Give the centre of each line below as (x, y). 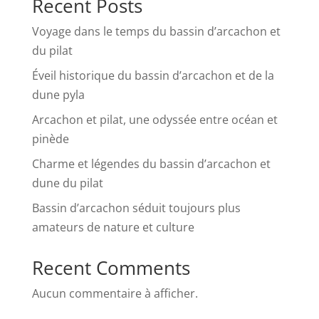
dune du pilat (67, 183)
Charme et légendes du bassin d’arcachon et (151, 164)
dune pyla (58, 95)
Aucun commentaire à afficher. (115, 294)
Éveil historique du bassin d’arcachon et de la (153, 76)
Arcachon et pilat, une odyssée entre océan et (155, 120)
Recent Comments (111, 268)
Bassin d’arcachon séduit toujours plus (136, 208)
